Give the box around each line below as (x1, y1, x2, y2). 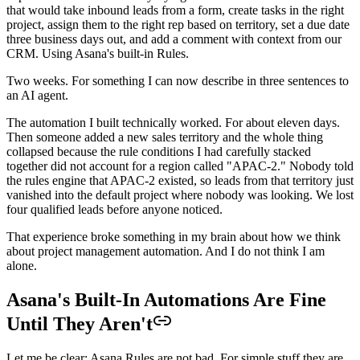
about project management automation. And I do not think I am (6, 243, 325, 258)
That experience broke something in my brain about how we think (6, 229, 341, 243)
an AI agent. (6, 88, 68, 102)
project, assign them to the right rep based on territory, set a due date (6, 17, 350, 31)
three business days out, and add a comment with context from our (6, 31, 342, 46)
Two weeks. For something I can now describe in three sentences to (6, 73, 349, 88)
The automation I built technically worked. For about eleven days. (6, 115, 340, 129)
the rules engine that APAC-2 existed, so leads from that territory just (6, 173, 354, 187)
